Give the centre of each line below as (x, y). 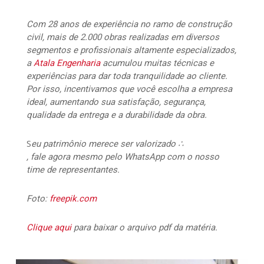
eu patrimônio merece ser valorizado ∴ (107, 144)
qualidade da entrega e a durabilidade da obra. (116, 115)
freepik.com (73, 199)
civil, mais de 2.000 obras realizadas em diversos (123, 37)
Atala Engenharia (67, 63)
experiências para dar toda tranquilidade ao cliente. (127, 76)
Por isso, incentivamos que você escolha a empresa (129, 89)
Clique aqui (49, 228)
